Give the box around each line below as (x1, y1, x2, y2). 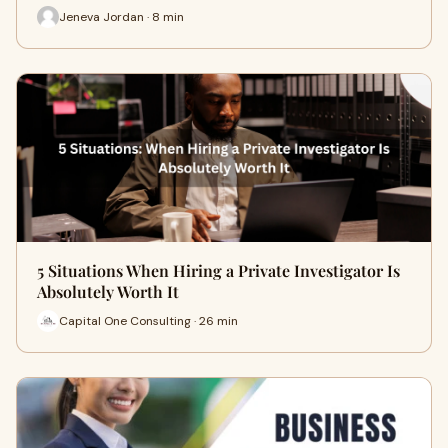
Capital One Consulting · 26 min (59, 312, 238, 329)
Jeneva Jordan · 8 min (59, 8, 184, 25)
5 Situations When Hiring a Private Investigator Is (37, 260, 400, 282)
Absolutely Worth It (37, 281, 179, 303)
